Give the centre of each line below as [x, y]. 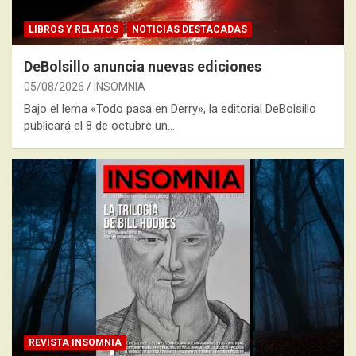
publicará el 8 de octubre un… [99, 125]
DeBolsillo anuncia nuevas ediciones [143, 66]
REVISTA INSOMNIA [75, 342]
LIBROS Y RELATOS [74, 29]
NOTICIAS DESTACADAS [190, 29]
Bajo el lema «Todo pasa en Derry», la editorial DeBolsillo [170, 108]
